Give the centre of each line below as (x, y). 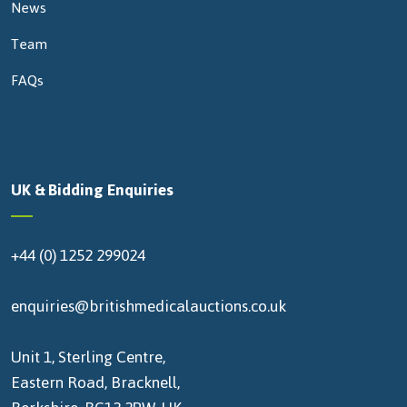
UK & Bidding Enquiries (92, 190)
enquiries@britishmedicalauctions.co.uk (149, 306)
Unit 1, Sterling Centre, (88, 357)
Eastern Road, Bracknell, (95, 382)
